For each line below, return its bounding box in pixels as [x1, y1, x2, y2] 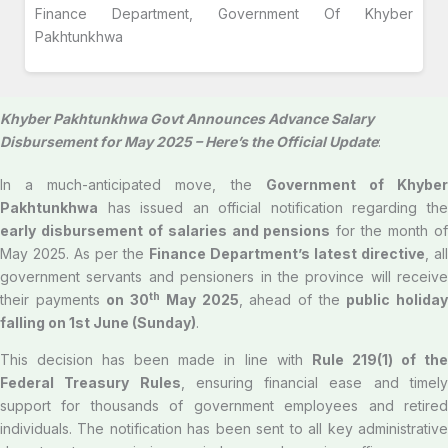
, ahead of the [238, 291, 347, 308]
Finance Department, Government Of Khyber [35, 5, 413, 22]
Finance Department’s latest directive [149, 245, 425, 262]
